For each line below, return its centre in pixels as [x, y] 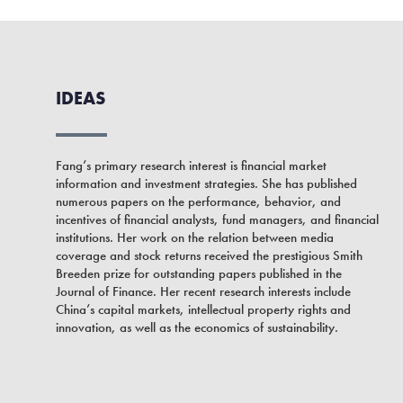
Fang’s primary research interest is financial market [191, 166]
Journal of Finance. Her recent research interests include [203, 292]
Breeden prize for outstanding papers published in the [199, 274]
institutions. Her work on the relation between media [195, 238]
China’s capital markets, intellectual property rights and [203, 310]
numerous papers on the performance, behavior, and [198, 202]
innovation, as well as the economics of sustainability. [197, 328]
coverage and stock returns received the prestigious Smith [209, 256]
